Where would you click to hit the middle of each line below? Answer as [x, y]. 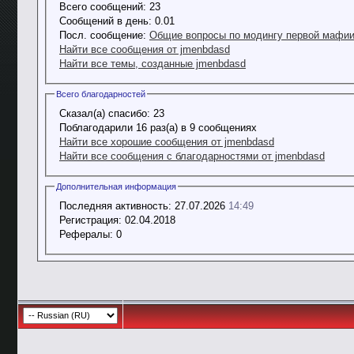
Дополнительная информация [116, 186]
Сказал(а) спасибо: [105, 113]
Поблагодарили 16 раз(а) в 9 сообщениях [158, 127]
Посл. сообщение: [103, 35]
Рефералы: [86, 234]
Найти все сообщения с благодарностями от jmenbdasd [192, 156]
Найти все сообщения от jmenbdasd [145, 49]
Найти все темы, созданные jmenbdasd [153, 63]
